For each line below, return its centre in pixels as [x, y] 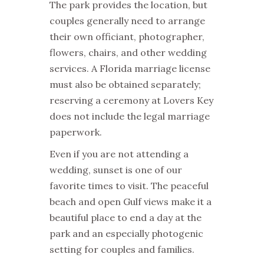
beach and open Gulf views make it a [131, 201]
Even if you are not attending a [119, 154]
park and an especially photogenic [126, 233]
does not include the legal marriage [130, 116]
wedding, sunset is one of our [116, 169]
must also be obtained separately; [125, 84]
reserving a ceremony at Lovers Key [131, 100]
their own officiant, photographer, [127, 36]
